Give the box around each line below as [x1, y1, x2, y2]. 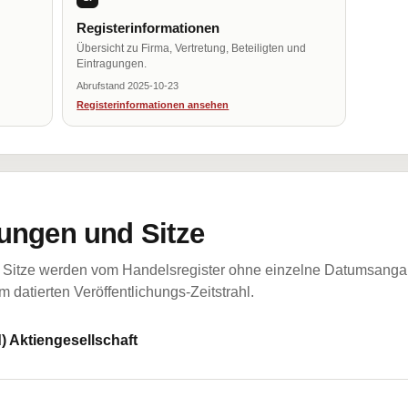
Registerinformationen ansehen [76, 99, 229, 110]
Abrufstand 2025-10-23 [76, 80, 179, 91]
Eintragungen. [76, 57, 148, 70]
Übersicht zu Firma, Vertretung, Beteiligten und [76, 42, 307, 55]
